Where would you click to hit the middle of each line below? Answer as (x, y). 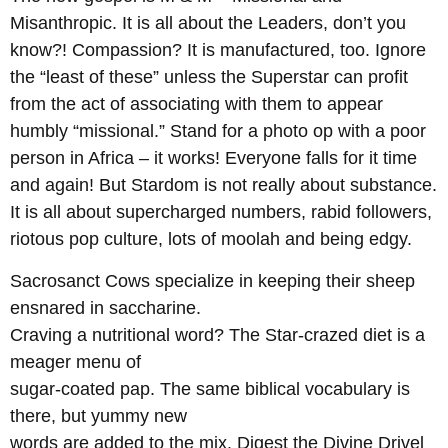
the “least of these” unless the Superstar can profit (209, 77)
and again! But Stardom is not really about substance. (223, 185)
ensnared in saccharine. (105, 307)
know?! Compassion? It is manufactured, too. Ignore (218, 50)
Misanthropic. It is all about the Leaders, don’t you (208, 23)
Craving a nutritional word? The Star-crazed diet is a (217, 334)
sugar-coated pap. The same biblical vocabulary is (210, 388)
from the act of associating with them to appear (196, 104)
